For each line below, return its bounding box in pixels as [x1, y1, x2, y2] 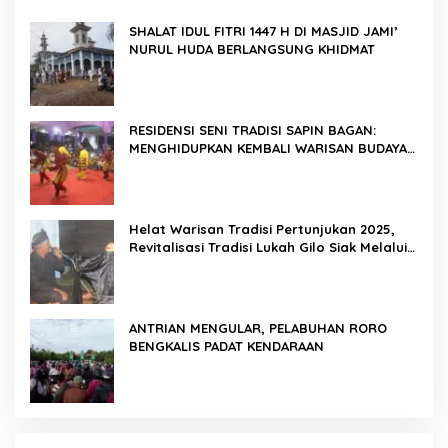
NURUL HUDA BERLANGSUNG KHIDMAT [129, 41, 375, 58]
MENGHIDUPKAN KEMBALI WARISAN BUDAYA [129, 140, 407, 157]
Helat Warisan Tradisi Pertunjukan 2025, [129, 221, 395, 238]
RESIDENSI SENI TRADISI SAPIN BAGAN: [129, 122, 376, 139]
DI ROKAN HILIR [129, 158, 229, 175]
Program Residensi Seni [129, 257, 285, 274]
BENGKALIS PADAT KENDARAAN [129, 338, 324, 355]
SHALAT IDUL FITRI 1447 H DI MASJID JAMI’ [129, 23, 398, 40]
